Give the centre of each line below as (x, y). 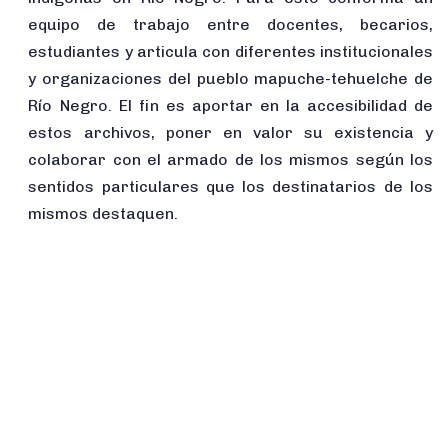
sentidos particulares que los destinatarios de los (230, 186)
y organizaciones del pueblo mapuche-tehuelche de (230, 78)
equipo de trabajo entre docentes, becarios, (230, 24)
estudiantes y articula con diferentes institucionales (230, 51)
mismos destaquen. (103, 213)
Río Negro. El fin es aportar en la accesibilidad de (230, 105)
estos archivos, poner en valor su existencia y (230, 132)
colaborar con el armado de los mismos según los (230, 159)
